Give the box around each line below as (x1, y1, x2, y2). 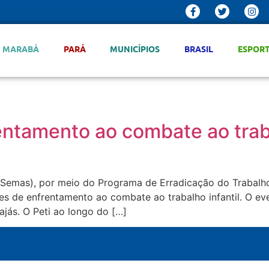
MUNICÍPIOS (110, 43, 160, 54)
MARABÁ (2, 43, 39, 54)
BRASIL (184, 43, 214, 54)
